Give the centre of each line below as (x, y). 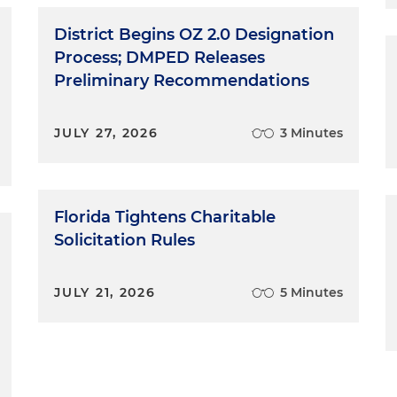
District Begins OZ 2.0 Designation (195, 35)
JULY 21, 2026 (105, 292)
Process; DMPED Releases (160, 58)
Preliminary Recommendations (182, 81)
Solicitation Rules (125, 240)
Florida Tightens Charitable (165, 217)
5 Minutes (311, 292)
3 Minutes (311, 133)
